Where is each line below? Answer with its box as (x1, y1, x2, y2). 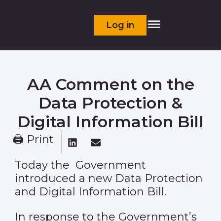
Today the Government (15, 158, 146, 172)
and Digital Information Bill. (15, 185, 166, 198)
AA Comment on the (27, 74, 194, 94)
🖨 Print (13, 133, 54, 146)
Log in (106, 20, 135, 31)
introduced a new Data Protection (15, 172, 203, 185)
